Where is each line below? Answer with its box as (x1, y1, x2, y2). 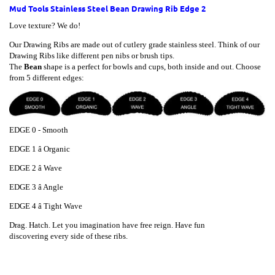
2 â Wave (32, 163, 62, 172)
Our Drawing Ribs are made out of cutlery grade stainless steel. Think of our (9, 39, 260, 49)
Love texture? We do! (9, 20, 80, 30)
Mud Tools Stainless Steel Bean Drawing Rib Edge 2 (9, 2, 206, 14)
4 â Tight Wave (32, 201, 82, 211)
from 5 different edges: (9, 72, 84, 82)
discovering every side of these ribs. (9, 231, 128, 241)
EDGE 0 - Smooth (9, 125, 68, 134)
